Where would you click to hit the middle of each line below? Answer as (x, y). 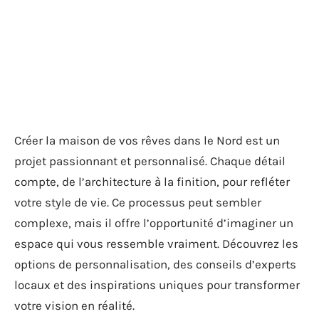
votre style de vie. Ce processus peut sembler (138, 202)
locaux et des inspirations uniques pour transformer (157, 285)
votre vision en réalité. (74, 305)
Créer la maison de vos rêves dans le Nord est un (147, 140)
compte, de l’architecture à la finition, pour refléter (152, 182)
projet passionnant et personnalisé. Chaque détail (150, 161)
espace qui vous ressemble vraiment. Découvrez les (156, 244)
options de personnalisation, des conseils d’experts (155, 264)
